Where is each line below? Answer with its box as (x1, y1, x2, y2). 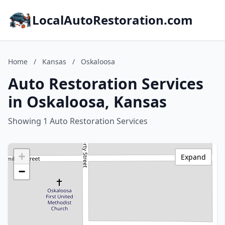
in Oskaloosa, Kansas (8, 91, 167, 112)
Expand (181, 152, 206, 162)
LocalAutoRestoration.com (32, 12, 193, 28)
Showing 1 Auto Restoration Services (8, 116, 148, 127)
